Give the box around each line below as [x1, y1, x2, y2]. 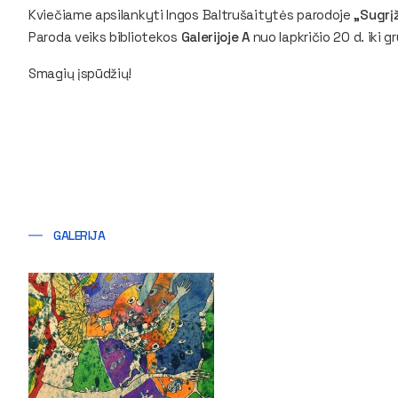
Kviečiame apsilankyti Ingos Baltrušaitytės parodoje [28, 6, 351, 23]
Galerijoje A [177, 28, 250, 45]
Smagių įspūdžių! [28, 65, 132, 82]
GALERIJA [53, 227, 106, 243]
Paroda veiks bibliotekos [28, 28, 178, 45]
